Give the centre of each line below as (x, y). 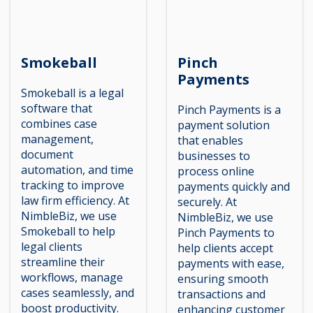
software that (57, 108)
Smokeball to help (68, 231)
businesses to (214, 156)
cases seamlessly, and (78, 293)
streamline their (63, 262)
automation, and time (77, 170)
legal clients (52, 247)
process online (216, 171)
